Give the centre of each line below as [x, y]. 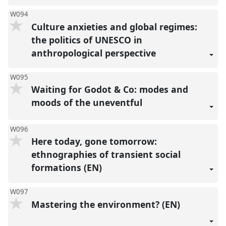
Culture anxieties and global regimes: [114, 26]
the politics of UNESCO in [87, 40]
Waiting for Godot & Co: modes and [109, 90]
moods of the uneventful [88, 103]
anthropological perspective [95, 53]
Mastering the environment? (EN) [107, 205]
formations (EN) [68, 168]
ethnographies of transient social [106, 155]
